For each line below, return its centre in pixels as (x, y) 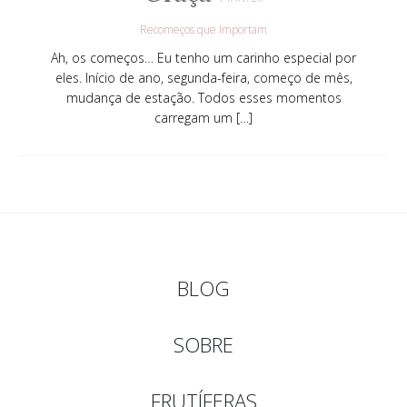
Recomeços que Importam (203, 29)
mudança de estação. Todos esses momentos (203, 97)
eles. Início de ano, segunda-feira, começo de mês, (203, 77)
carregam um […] (203, 117)
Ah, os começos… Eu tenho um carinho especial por (203, 57)
